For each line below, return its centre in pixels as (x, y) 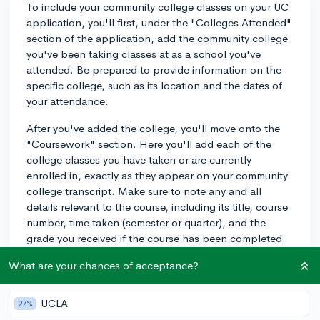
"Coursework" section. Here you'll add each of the (149, 144)
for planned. (57, 296)
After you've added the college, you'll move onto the (153, 128)
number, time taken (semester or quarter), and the (146, 222)
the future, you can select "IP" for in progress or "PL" (155, 281)
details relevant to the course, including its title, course (157, 206)
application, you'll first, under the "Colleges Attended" (159, 22)
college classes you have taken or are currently (139, 159)
